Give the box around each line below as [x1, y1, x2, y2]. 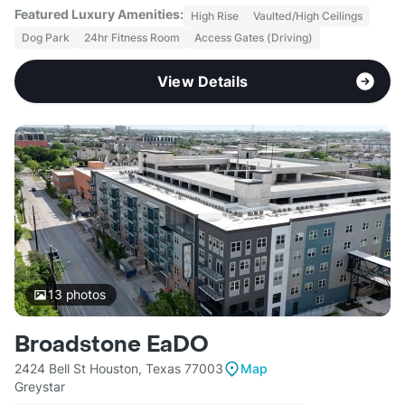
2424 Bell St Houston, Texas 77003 [14, 361, 223, 377]
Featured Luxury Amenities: [14, 6, 184, 23]
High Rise [191, 9, 239, 24]
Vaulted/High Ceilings [253, 9, 363, 24]
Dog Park [22, 31, 70, 45]
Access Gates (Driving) [194, 31, 313, 45]
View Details [157, 72, 248, 91]
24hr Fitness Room [84, 31, 180, 45]
